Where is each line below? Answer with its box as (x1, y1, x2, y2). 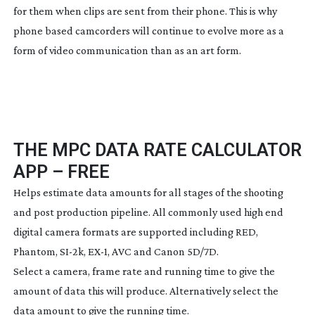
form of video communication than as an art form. (13, 44, 241, 56)
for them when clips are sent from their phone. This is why (13, 4, 277, 17)
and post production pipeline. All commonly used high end (13, 205, 283, 218)
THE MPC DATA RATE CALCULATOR (13, 139, 302, 160)
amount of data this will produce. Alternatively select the (13, 284, 278, 297)
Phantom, (13, 245, 60, 257)
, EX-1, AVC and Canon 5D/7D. (83, 245, 219, 257)
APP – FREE (13, 161, 110, 182)
